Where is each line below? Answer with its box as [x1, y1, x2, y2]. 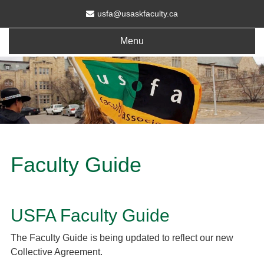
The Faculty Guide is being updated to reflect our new [11, 233, 233, 243]
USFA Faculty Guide [11, 206, 170, 226]
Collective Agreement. [11, 247, 103, 258]
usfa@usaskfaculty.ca [97, 9, 178, 18]
